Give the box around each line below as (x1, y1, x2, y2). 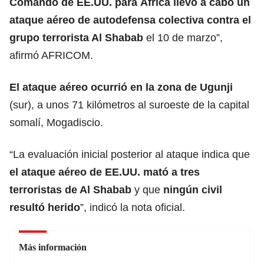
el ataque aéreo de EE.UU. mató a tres (9, 166, 200, 178)
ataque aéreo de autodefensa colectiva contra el (9, 14, 251, 26)
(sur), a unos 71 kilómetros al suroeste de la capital (9, 98, 249, 111)
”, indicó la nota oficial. (80, 201, 185, 213)
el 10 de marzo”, (143, 31, 223, 44)
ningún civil (163, 183, 222, 196)
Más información (19, 242, 87, 252)
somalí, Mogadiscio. (9, 116, 103, 128)
